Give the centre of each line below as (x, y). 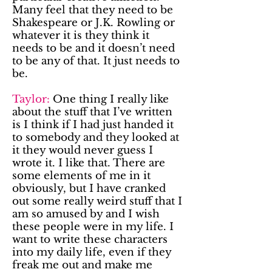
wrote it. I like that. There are (89, 163)
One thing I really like (109, 99)
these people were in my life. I (93, 227)
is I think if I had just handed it (93, 125)
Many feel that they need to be (93, 10)
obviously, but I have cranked (89, 189)
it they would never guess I (83, 150)
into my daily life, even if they (92, 252)
